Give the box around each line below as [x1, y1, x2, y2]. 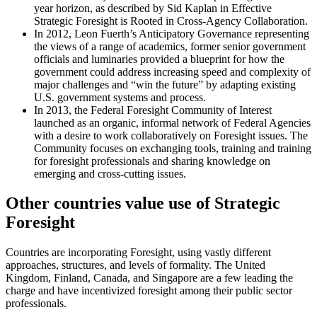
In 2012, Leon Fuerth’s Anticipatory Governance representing [34, 27, 309, 40]
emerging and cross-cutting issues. [34, 167, 186, 180]
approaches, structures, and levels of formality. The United [6, 259, 265, 272]
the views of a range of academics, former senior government [34, 40, 306, 52]
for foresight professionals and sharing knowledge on [34, 154, 270, 167]
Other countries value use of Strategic [6, 194, 280, 213]
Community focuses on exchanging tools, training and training [34, 142, 311, 154]
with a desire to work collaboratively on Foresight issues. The [34, 129, 308, 142]
